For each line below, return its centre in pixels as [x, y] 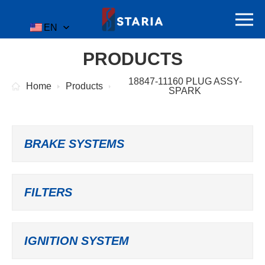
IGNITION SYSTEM [77, 241]
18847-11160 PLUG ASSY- [185, 81]
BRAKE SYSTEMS [74, 144]
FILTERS [48, 192]
